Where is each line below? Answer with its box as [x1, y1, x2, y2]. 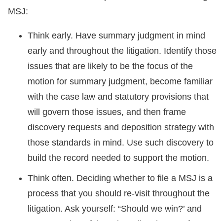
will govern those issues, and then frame [28, 107, 186, 117]
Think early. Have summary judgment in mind [28, 31, 205, 40]
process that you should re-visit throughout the [28, 188, 210, 198]
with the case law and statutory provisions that [28, 92, 209, 102]
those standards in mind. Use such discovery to [28, 138, 214, 147]
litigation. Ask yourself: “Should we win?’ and [28, 204, 202, 214]
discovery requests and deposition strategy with [28, 122, 214, 132]
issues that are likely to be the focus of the [28, 61, 193, 71]
